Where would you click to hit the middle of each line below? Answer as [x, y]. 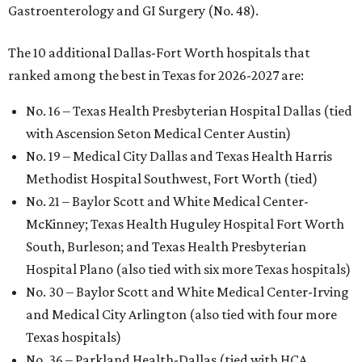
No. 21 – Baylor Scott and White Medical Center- [167, 201]
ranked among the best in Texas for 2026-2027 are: [156, 75]
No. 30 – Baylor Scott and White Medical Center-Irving [187, 292]
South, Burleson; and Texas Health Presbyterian [166, 246]
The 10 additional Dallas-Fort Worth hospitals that [159, 53]
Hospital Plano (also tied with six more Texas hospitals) [188, 269]
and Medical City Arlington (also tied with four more [181, 314]
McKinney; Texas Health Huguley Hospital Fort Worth [185, 224]
